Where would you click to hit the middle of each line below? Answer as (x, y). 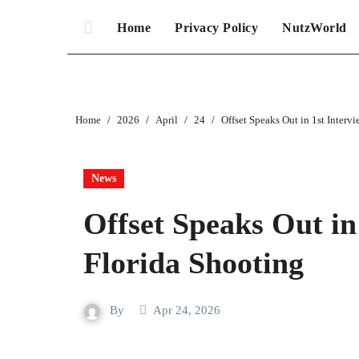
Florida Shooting (194, 263)
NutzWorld (315, 28)
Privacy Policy (216, 28)
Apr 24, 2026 (187, 310)
